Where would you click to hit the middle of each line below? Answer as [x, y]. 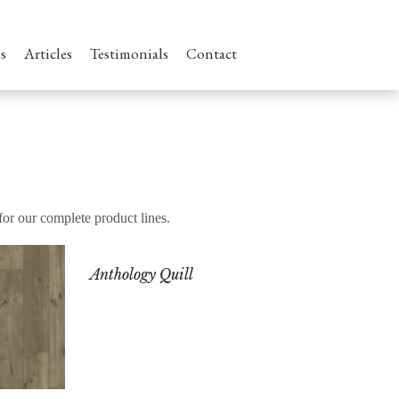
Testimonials [129, 53]
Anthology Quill [141, 274]
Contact [212, 53]
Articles [48, 53]
